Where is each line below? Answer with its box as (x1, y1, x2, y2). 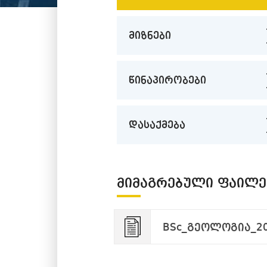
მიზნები (129, 30, 171, 41)
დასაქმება (129, 120, 185, 131)
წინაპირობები (129, 75, 206, 86)
